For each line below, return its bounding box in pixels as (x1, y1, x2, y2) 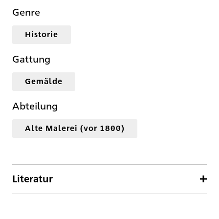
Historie (25, 29, 58, 40)
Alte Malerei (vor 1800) (25, 123, 125, 133)
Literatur (12, 172, 53, 185)
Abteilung (12, 99, 58, 112)
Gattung (12, 52, 50, 66)
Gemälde (25, 76, 63, 87)
